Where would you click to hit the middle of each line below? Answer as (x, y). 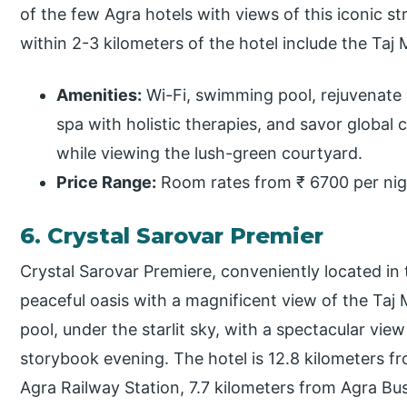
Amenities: (99, 95)
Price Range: (107, 183)
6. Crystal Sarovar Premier (172, 236)
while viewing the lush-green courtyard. (210, 154)
